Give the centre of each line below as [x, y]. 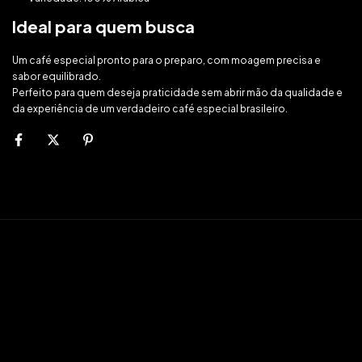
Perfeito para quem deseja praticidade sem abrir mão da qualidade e [177, 93]
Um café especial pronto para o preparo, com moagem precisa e [166, 60]
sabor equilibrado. [57, 76]
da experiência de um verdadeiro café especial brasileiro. [150, 109]
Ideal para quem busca [103, 26]
